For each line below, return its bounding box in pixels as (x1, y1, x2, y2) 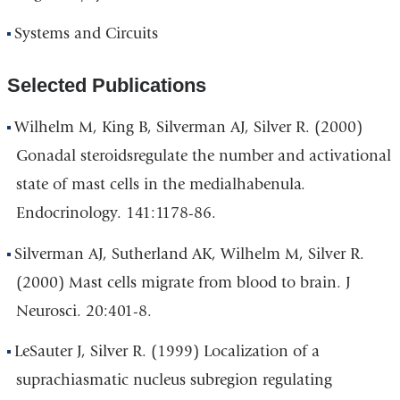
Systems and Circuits (14, 24, 159, 44)
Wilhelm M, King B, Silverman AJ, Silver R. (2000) (14, 118, 363, 137)
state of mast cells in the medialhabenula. (15, 175, 305, 195)
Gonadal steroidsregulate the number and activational (15, 146, 391, 166)
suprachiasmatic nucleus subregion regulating (15, 371, 332, 390)
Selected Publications (6, 74, 206, 97)
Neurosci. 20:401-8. (15, 301, 152, 321)
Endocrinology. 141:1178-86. (15, 204, 216, 223)
